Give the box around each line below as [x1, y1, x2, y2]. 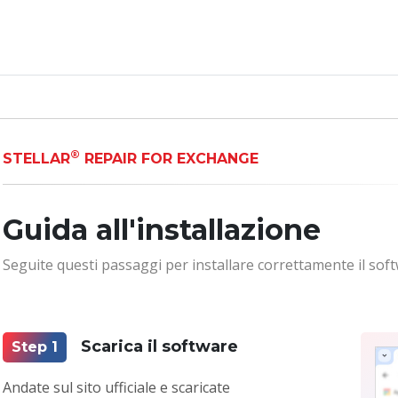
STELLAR [3, 149, 71, 167]
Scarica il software [81, 337, 239, 357]
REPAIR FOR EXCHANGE [80, 149, 259, 167]
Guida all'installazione [3, 211, 322, 247]
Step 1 [12, 338, 59, 355]
